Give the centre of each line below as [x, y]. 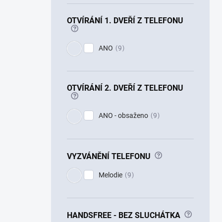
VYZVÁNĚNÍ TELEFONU [109, 156]
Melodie [111, 175]
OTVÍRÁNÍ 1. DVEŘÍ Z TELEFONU [125, 20]
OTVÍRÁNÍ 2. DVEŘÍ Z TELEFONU [125, 88]
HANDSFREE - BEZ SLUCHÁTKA [124, 215]
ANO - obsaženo [123, 116]
